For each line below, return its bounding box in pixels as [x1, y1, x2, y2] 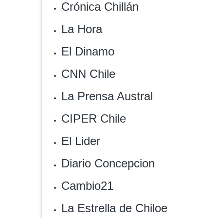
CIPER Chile [61, 112, 126, 125]
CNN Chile [61, 67, 115, 80]
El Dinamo [61, 45, 114, 58]
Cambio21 [61, 179, 113, 192]
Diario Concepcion [61, 157, 155, 170]
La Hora [61, 22, 102, 36]
